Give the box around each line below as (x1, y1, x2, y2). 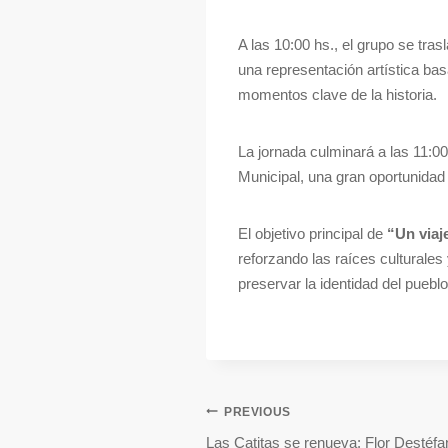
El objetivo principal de (238, 225, 387, 243)
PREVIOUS (224, 404, 291, 419)
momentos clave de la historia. (238, 86, 437, 104)
